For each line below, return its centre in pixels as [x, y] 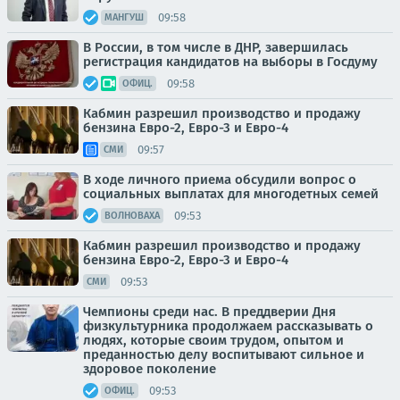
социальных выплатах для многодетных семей [231, 194]
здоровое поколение [150, 369]
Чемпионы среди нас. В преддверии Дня [209, 312]
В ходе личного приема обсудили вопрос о [220, 179]
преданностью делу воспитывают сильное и [224, 354]
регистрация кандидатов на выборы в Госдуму [230, 62]
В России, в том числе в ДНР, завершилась [216, 47]
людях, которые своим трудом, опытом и [213, 340]
